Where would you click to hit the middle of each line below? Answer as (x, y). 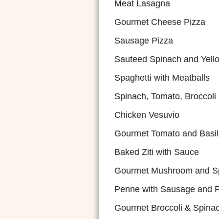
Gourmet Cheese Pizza (160, 22)
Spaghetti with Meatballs (162, 78)
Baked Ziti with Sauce (157, 152)
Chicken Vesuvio (147, 115)
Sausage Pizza (144, 41)
